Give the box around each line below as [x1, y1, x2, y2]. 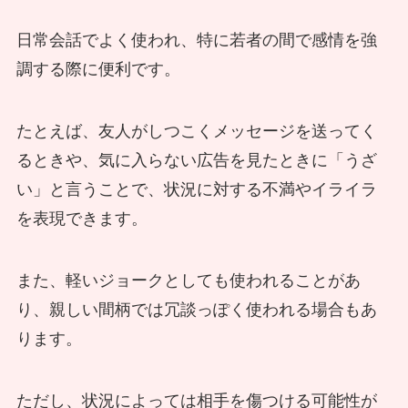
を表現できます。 [15, 209, 148, 229]
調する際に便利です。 [15, 60, 180, 79]
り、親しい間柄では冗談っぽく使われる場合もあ [15, 301, 377, 320]
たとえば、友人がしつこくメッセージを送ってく [15, 122, 377, 141]
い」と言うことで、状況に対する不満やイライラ [15, 180, 377, 199]
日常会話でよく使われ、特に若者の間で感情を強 [15, 31, 377, 50]
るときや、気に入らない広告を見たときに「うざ [15, 151, 377, 170]
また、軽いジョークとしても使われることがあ [15, 271, 361, 291]
